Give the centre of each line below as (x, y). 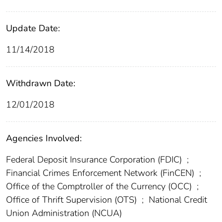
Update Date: (33, 28)
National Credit (177, 200)
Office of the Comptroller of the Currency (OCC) (100, 187)
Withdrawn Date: (41, 83)
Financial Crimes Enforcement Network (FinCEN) (101, 173)
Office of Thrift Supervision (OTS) (73, 200)
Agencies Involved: (44, 139)
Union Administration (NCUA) (64, 213)
